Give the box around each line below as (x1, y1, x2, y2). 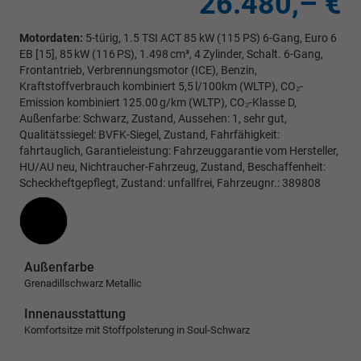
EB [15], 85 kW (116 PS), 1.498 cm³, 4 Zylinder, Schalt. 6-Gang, (19, 48, 323, 61)
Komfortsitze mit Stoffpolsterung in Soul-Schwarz (24, 324, 250, 337)
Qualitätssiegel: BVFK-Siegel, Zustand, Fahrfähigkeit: (19, 128, 280, 142)
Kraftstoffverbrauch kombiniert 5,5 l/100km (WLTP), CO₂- (19, 80, 303, 93)
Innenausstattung (24, 306, 126, 322)
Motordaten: (19, 31, 83, 45)
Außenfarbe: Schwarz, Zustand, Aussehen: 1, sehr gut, (19, 112, 287, 126)
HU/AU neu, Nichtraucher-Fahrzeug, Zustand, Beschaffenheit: (19, 160, 326, 174)
